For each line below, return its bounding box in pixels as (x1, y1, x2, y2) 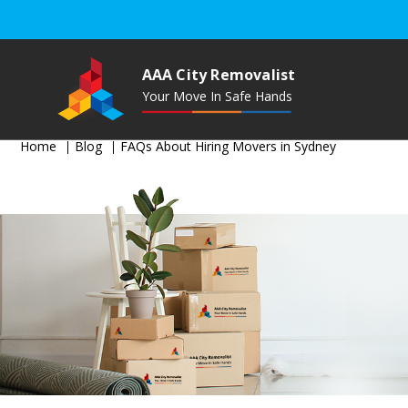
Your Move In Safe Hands (141, 87, 292, 106)
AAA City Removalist (141, 65, 296, 86)
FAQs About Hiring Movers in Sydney (120, 138, 336, 155)
